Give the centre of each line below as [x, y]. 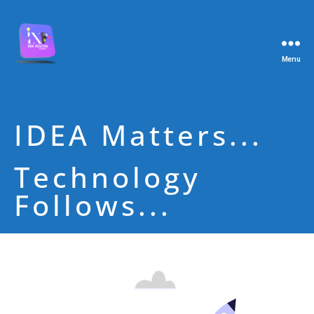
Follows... [93, 205]
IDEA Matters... [138, 135]
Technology [108, 177]
